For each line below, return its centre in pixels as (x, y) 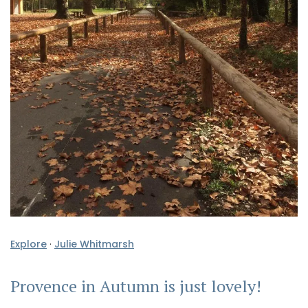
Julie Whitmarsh (94, 244)
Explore (29, 244)
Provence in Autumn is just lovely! (136, 286)
